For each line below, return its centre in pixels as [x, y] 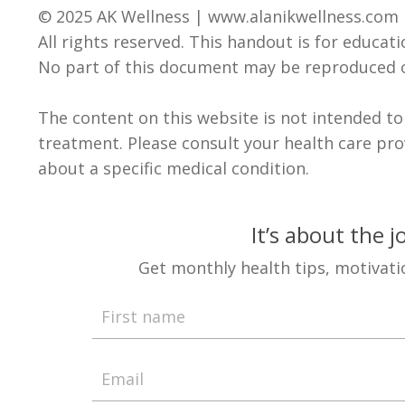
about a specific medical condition [172, 169]
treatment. [83, 143]
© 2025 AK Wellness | [123, 17]
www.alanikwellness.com [303, 17]
